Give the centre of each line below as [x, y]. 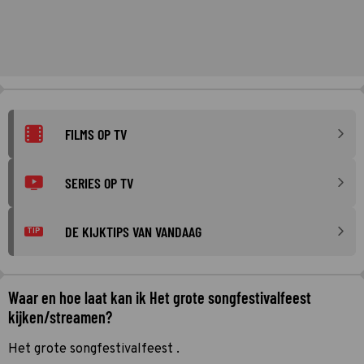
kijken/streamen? [60, 316]
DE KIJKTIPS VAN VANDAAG [133, 231]
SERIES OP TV [99, 182]
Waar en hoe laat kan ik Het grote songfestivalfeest [160, 297]
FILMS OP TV [96, 134]
